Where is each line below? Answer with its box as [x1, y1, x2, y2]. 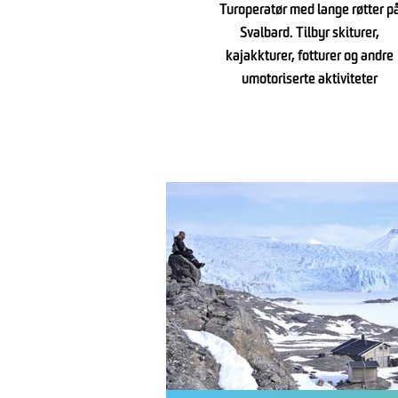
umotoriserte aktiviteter [242, 73, 378, 88]
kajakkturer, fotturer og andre [226, 50, 394, 65]
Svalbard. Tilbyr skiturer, [240, 27, 380, 42]
